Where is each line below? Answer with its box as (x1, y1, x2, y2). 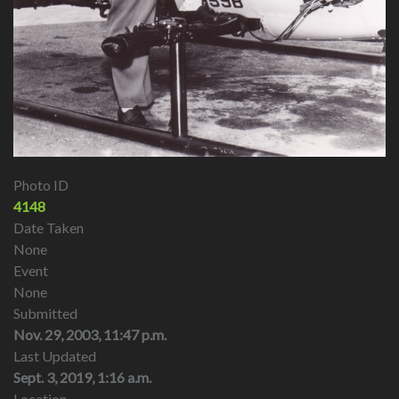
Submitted (13, 305, 77, 322)
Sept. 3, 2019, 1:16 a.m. (13, 369, 151, 387)
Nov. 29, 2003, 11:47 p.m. (13, 326, 167, 344)
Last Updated (13, 347, 96, 365)
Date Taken (13, 219, 84, 237)
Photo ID (13, 176, 69, 194)
